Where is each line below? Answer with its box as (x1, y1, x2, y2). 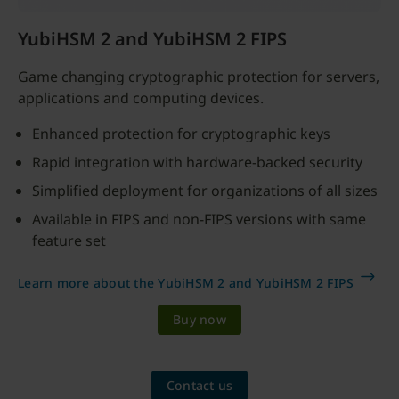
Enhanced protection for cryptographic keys (32, 124, 330, 143)
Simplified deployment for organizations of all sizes (32, 181, 378, 200)
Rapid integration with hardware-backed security (32, 152, 362, 172)
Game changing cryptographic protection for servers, (18, 67, 379, 86)
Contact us (166, 377, 233, 394)
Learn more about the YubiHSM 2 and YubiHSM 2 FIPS (18, 274, 354, 291)
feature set (32, 231, 106, 250)
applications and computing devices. (18, 88, 264, 108)
